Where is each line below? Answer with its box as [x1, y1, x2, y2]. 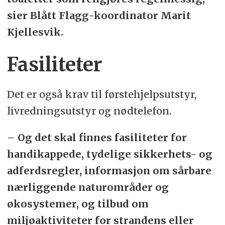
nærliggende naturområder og [7, 180, 169, 193]
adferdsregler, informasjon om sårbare [7, 164, 211, 177]
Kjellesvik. [7, 25, 63, 38]
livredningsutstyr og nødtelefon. [7, 104, 171, 118]
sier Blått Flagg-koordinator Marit [7, 9, 191, 22]
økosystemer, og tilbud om [7, 197, 149, 210]
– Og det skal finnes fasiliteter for [7, 131, 187, 144]
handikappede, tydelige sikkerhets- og [7, 147, 212, 160]
